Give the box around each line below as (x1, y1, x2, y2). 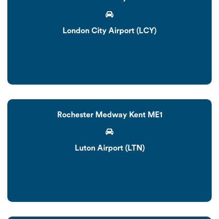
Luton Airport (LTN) (74, 144, 145, 152)
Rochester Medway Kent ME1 (57, 110, 162, 119)
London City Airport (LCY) (63, 26, 156, 35)
